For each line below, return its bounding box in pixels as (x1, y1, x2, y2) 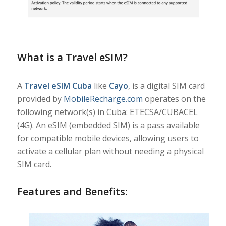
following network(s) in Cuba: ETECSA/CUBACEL (17, 106, 198, 118)
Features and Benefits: (17, 184, 128, 198)
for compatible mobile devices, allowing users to (17, 132, 199, 144)
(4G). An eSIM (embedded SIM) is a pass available (17, 119, 200, 131)
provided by (17, 93, 64, 104)
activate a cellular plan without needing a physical (17, 145, 204, 157)
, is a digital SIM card (128, 80, 205, 91)
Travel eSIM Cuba (24, 80, 94, 91)
